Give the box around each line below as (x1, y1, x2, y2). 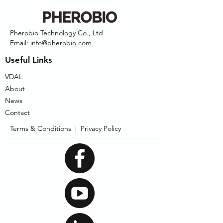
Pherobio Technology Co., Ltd (10, 28, 103, 37)
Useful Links (5, 55, 52, 65)
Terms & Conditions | (10, 124, 81, 133)
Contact (5, 108, 30, 117)
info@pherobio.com (30, 38, 92, 47)
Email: (10, 38, 30, 47)
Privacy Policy (81, 124, 121, 133)
